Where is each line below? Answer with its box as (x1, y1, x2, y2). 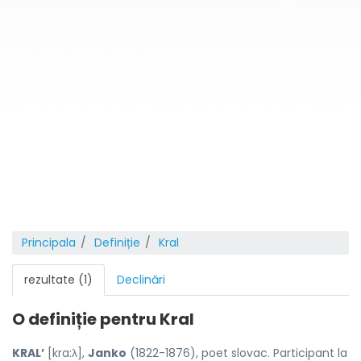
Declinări (117, 272, 165, 288)
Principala (22, 234, 76, 251)
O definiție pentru (12, 308, 160, 330)
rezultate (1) (24, 272, 93, 288)
